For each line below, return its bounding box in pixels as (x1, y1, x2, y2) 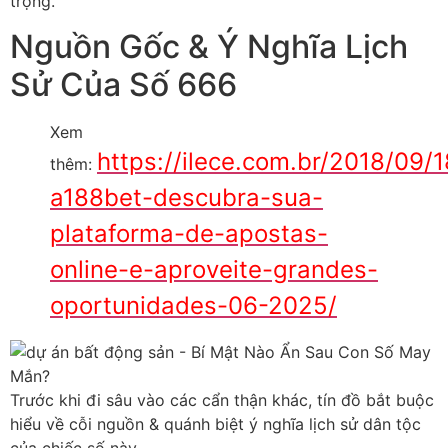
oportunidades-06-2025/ (50, 290, 337, 320)
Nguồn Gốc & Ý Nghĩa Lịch (10, 26, 408, 66)
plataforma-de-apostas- (50, 218, 328, 248)
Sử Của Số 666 (10, 64, 237, 104)
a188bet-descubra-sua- (50, 182, 323, 212)
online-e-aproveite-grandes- (50, 254, 378, 284)
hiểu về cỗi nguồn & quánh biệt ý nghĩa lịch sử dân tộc (10, 413, 421, 434)
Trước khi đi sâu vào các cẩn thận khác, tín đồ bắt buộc (10, 389, 434, 410)
